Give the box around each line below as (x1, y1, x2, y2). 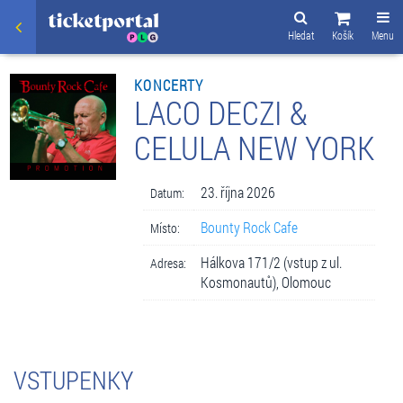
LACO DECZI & (134, 90, 309, 134)
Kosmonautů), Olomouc (201, 272, 332, 291)
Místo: (150, 219, 181, 237)
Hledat (288, 28, 314, 42)
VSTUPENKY (13, 363, 133, 397)
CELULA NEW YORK (134, 125, 375, 169)
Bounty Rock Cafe (201, 217, 299, 237)
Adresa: (150, 254, 187, 272)
